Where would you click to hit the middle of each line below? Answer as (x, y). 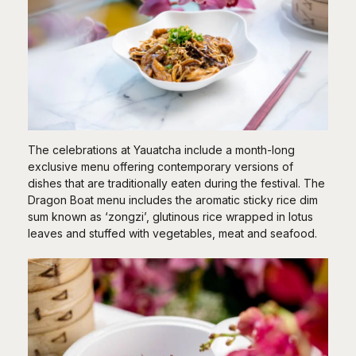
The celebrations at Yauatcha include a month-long (161, 149)
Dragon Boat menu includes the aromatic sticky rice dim (173, 199)
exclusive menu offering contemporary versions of (161, 166)
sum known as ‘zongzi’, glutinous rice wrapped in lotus (170, 216)
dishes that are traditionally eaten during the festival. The (176, 183)
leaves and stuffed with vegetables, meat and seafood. (172, 233)
